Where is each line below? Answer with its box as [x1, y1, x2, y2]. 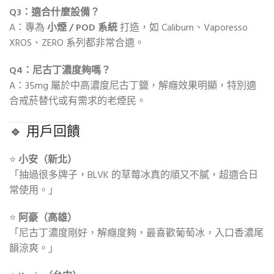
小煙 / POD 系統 [47, 20, 117, 37]
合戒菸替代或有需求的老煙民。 [9, 94, 146, 110]
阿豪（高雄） [18, 210, 77, 227]
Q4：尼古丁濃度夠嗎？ [9, 63, 111, 80]
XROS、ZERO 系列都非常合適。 [9, 35, 144, 52]
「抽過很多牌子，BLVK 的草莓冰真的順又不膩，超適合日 [9, 168, 258, 184]
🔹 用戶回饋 [9, 122, 80, 141]
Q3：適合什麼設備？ [9, 5, 100, 21]
